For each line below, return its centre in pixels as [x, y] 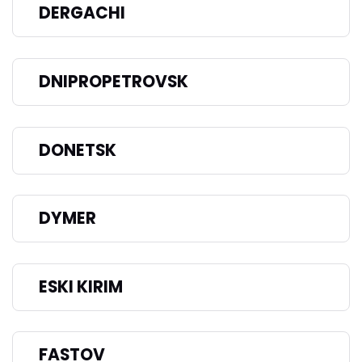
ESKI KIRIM [81, 286]
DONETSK [78, 150]
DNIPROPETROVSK [114, 81]
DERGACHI [82, 13]
